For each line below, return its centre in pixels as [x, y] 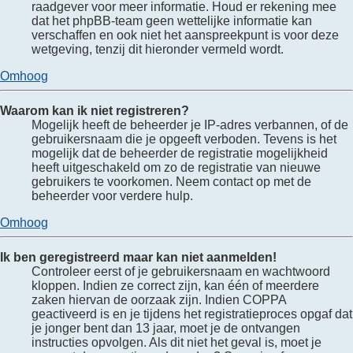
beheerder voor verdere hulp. [112, 195]
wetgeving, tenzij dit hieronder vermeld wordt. [158, 49]
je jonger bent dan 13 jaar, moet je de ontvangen [166, 328]
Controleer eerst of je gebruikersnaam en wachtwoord [181, 271]
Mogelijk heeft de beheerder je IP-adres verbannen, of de [190, 124]
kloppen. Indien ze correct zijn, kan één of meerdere [175, 285]
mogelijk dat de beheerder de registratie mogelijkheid [180, 153]
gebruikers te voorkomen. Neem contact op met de [171, 181]
